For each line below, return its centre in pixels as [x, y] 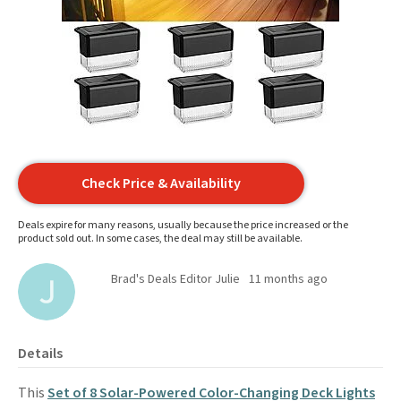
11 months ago [288, 279]
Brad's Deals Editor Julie [175, 279]
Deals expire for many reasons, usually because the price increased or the [183, 225]
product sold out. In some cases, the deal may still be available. [160, 239]
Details [40, 354]
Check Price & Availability [161, 183]
